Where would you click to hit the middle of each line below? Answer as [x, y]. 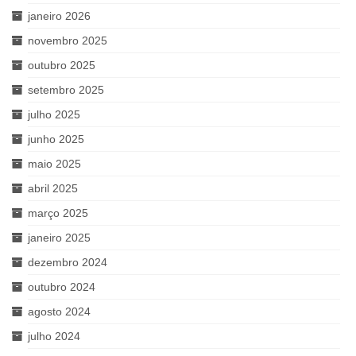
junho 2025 [56, 139]
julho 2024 [54, 336]
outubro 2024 [62, 286]
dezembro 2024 [68, 262]
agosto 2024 [59, 311]
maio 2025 [54, 163]
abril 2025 [53, 188]
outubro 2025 [62, 65]
